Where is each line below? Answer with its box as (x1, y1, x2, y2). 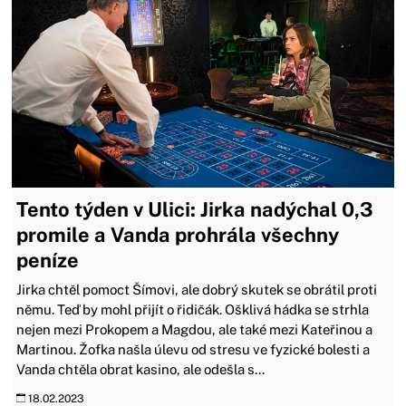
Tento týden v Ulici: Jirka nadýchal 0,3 (16, 197, 374, 221)
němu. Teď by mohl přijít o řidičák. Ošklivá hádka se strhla (16, 301, 370, 317)
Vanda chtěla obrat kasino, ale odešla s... (16, 361, 266, 377)
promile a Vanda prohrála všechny (16, 222, 340, 246)
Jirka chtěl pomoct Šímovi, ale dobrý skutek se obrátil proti (16, 281, 378, 297)
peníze (16, 247, 80, 272)
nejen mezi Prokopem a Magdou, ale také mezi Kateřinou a (16, 321, 373, 337)
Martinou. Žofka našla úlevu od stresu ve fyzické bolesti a (16, 341, 371, 357)
